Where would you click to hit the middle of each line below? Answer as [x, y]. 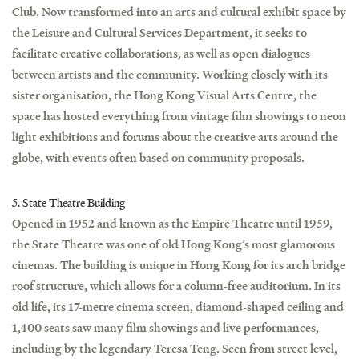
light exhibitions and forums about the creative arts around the [175, 136]
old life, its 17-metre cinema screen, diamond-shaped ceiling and [178, 306]
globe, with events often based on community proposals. [158, 157]
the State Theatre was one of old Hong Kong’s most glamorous [173, 244]
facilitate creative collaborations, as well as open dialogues [161, 53]
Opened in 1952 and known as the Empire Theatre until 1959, [172, 223]
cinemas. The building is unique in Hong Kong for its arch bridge [179, 264]
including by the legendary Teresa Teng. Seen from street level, [175, 348]
